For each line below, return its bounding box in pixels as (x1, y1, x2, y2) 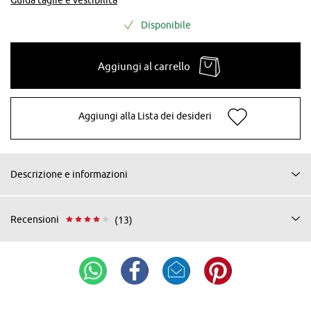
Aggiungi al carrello (98, 60, 190, 72)
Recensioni (10, 214, 59, 226)
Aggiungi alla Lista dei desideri (78, 110, 212, 122)
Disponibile (141, 19, 191, 31)
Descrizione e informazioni (10, 168, 128, 180)
